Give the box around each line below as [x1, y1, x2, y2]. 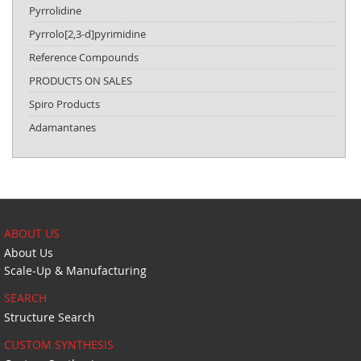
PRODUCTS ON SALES [29, 73, 132, 88]
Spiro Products [29, 96, 100, 111]
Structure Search [4, 309, 95, 325]
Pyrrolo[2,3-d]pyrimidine [29, 26, 146, 41]
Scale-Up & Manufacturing [4, 262, 147, 278]
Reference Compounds [29, 49, 139, 64]
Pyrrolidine [29, 2, 81, 18]
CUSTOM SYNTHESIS [4, 336, 114, 352]
